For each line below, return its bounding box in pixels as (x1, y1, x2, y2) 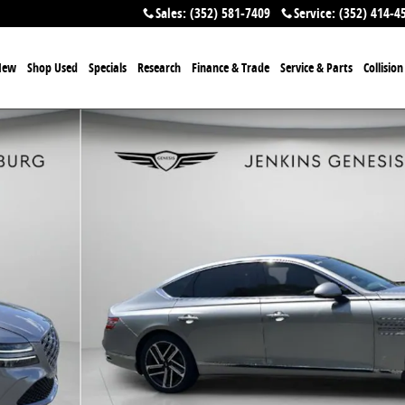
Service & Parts (280, 59, 353, 76)
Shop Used (27, 59, 78, 76)
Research (137, 59, 181, 76)
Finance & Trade (192, 59, 269, 76)
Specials (89, 59, 127, 76)
